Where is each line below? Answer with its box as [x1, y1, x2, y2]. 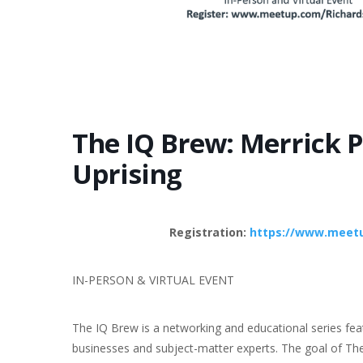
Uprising [72, 155, 181, 192]
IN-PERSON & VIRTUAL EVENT [72, 271, 234, 288]
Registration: [169, 224, 250, 240]
